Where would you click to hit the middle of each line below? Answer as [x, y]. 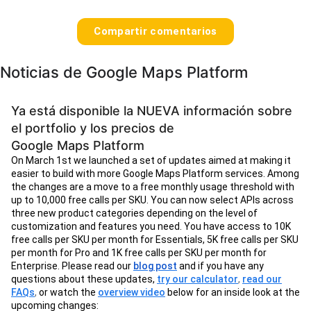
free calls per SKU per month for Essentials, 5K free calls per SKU [155, 240]
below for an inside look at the [233, 293]
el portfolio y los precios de [93, 128]
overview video [132, 293]
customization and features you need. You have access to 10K [151, 227]
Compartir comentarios [155, 32]
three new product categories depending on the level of [134, 213]
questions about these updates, [83, 279]
